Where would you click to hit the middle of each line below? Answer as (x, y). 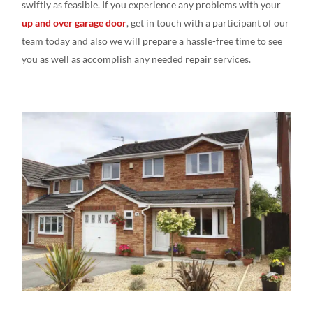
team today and (55, 41)
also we (107, 41)
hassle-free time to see (233, 41)
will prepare (151, 41)
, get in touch (155, 22)
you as (36, 59)
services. (233, 59)
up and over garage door (74, 22)
